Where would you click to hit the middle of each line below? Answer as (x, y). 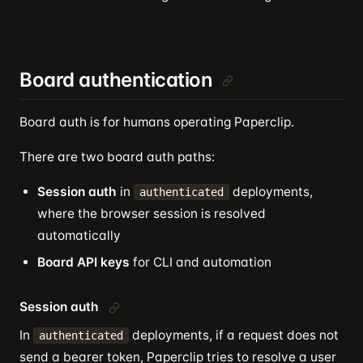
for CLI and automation (201, 262)
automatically (79, 235)
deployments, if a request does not (234, 335)
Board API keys (83, 262)
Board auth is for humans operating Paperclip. (157, 122)
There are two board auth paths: (117, 157)
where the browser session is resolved (152, 214)
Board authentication (116, 80)
